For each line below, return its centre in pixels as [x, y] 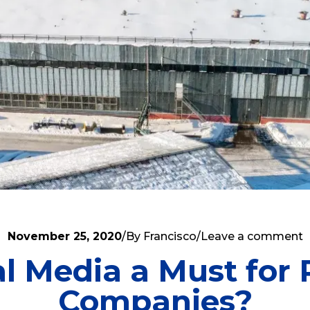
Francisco [170, 236]
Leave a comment [252, 236]
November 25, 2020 [64, 236]
